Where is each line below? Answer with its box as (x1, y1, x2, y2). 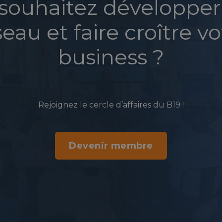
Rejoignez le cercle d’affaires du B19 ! (38, 100, 184, 110)
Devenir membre (69, 140, 153, 151)
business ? (57, 44, 164, 70)
